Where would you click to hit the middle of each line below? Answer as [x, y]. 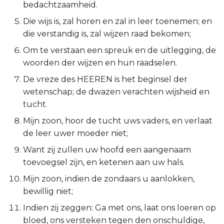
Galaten [24, 40]
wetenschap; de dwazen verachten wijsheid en [116, 92]
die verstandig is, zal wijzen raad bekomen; [107, 34]
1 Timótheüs [32, 187]
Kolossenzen [33, 113]
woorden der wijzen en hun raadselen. [100, 63]
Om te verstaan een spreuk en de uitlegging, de [119, 50]
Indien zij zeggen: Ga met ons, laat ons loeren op [119, 208]
